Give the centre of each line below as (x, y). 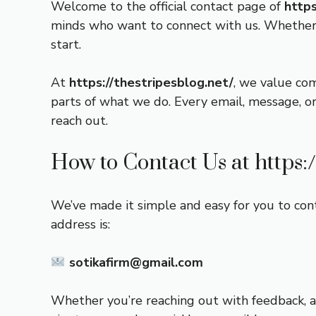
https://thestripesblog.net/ (151, 83)
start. (66, 44)
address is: (80, 224)
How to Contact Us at (153, 163)
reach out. (79, 121)
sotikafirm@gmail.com (136, 262)
